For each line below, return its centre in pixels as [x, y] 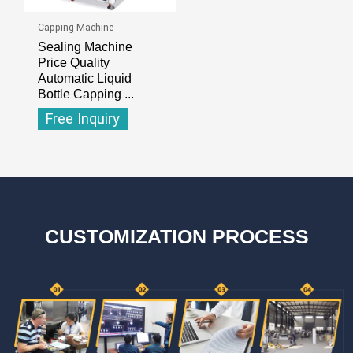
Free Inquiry [82, 119]
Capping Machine [75, 27]
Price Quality [73, 62]
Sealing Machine [85, 46]
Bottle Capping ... [85, 93]
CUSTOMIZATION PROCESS [176, 236]
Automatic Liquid [84, 78]
